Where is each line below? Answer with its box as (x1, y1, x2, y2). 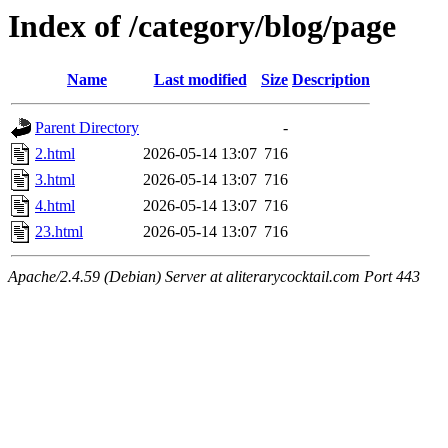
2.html (35, 145, 75, 163)
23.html (35, 223, 83, 241)
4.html (35, 197, 75, 215)
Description (292, 71, 370, 89)
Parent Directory (35, 119, 139, 137)
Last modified (153, 71, 247, 89)
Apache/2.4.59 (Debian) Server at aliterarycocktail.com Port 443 (8, 268, 420, 286)
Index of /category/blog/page (8, 8, 396, 44)
